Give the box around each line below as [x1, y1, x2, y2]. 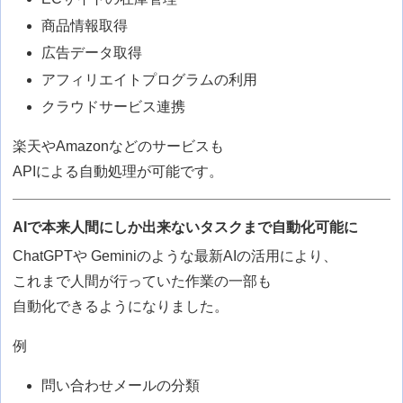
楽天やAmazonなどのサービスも [13, 139, 225, 155]
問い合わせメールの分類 [41, 378, 201, 394]
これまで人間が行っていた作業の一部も [13, 273, 273, 290]
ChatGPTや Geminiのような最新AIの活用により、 [13, 248, 338, 264]
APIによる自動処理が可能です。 [13, 164, 224, 180]
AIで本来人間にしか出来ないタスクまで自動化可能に [13, 219, 359, 236]
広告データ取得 [41, 45, 143, 61]
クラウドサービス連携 [41, 99, 186, 115]
